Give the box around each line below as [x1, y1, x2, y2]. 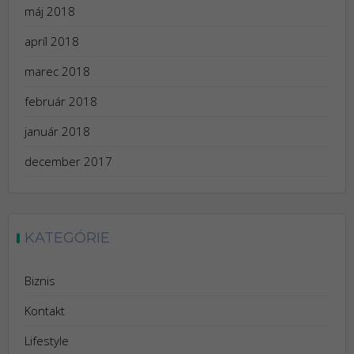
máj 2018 [24, 2, 75, 19]
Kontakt [24, 302, 65, 318]
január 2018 [24, 122, 90, 139]
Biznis [24, 272, 55, 288]
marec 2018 [24, 62, 90, 79]
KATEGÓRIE [24, 228, 110, 247]
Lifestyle [24, 332, 69, 348]
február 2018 [24, 92, 97, 109]
